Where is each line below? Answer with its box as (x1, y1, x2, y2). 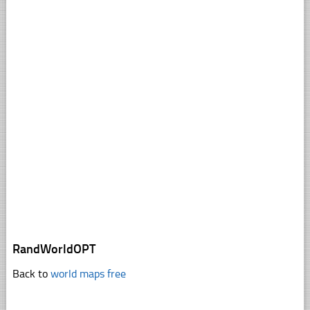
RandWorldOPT (12, 241, 95, 257)
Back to (12, 266, 51, 280)
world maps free (50, 266, 126, 280)
